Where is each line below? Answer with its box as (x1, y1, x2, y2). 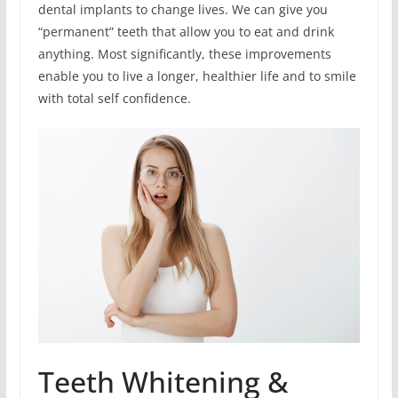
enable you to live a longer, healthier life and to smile (37, 68, 356, 85)
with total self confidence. (37, 90, 191, 107)
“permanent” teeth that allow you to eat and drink (37, 23, 334, 41)
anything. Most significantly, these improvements (37, 45, 331, 63)
